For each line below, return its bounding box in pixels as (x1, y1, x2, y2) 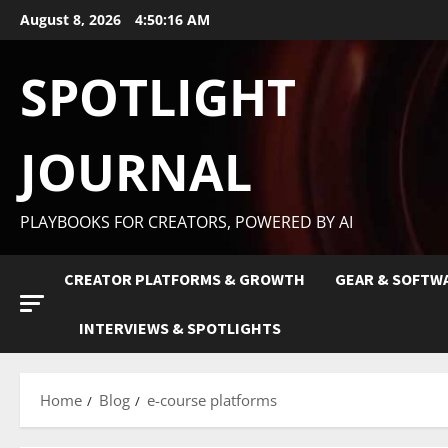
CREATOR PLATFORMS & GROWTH (64, 269, 305, 289)
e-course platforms (147, 390, 277, 410)
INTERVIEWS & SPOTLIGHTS (79, 318, 281, 338)
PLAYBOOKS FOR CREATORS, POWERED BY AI (20, 211, 353, 233)
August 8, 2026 (20, 10, 125, 29)
